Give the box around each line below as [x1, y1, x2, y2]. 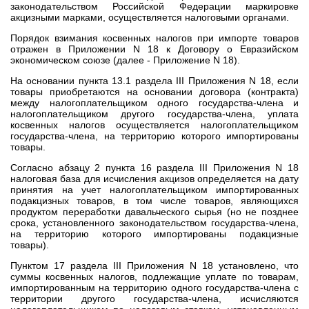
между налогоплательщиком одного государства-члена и [10, 97, 299, 108]
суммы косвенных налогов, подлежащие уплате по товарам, [10, 271, 299, 282]
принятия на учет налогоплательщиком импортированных [10, 184, 299, 195]
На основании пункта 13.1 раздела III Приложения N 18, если [10, 75, 299, 86]
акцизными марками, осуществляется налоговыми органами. [10, 12, 289, 23]
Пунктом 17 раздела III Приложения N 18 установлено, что [10, 260, 299, 271]
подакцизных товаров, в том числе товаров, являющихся [10, 195, 299, 206]
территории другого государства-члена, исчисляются [10, 293, 299, 304]
